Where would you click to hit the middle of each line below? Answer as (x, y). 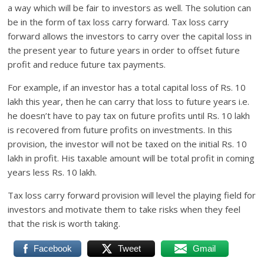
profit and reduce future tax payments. (87, 65)
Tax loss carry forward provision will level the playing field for (132, 195)
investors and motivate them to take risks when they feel (124, 209)
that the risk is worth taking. (64, 224)
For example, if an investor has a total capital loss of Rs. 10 (127, 88)
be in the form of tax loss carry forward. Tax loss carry (118, 22)
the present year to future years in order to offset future (124, 50)
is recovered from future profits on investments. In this (120, 130)
